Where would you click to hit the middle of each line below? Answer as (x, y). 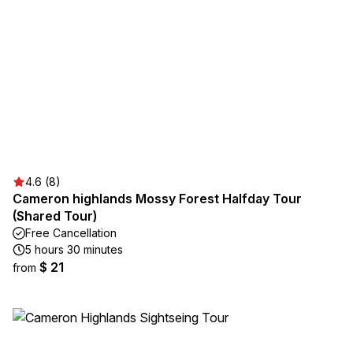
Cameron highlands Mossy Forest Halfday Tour (157, 199)
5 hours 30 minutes (74, 249)
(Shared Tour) (55, 216)
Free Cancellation (71, 233)
